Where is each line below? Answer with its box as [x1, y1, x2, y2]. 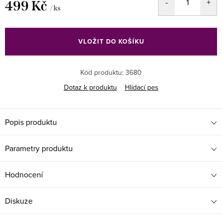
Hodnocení [5, 169, 43, 180]
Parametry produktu [5, 143, 73, 154]
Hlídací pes [124, 82, 159, 92]
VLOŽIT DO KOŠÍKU [78, 37, 144, 46]
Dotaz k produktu [63, 82, 117, 92]
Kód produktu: [80, 67, 123, 77]
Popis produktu [5, 116, 57, 127]
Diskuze [5, 195, 33, 206]
